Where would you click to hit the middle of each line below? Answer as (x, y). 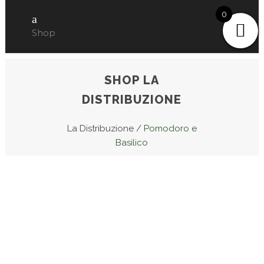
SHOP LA (132, 80)
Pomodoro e (170, 128)
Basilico (132, 142)
